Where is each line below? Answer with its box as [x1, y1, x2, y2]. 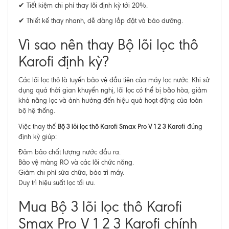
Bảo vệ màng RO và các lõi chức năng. [18, 158, 134, 166]
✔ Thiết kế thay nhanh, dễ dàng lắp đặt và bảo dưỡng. [18, 17, 183, 25]
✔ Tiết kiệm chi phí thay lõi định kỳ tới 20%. [18, 2, 148, 9]
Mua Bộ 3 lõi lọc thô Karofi [18, 198, 182, 215]
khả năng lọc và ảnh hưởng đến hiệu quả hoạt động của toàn [18, 97, 202, 104]
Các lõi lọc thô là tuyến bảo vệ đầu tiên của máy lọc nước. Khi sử [18, 76, 210, 84]
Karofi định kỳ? [18, 53, 109, 70]
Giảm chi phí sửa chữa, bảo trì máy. [18, 169, 124, 176]
